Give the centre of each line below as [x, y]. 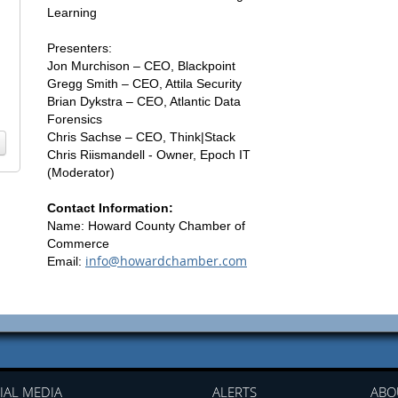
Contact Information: [110, 207]
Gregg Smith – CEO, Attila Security [144, 83]
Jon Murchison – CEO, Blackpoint [145, 65]
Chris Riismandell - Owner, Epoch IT [149, 154]
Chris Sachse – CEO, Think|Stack [141, 136]
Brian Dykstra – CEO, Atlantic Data [144, 101]
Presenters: [80, 48]
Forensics [75, 119]
